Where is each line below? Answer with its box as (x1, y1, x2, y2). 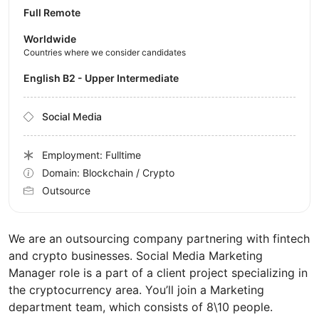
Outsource (42, 184, 90, 197)
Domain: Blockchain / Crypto (42, 167, 174, 179)
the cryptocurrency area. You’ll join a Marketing (9, 283, 264, 298)
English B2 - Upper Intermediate (30, 72, 179, 85)
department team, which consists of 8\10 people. (9, 300, 273, 315)
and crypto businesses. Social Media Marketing (9, 249, 263, 263)
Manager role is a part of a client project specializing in (9, 266, 308, 281)
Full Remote (23, 6, 80, 19)
